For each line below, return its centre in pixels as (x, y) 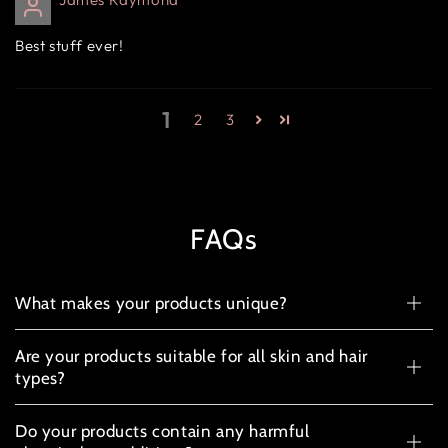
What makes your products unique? (151, 302)
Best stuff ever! (69, 45)
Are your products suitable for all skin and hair (191, 355)
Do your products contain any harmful (162, 430)
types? (40, 377)
